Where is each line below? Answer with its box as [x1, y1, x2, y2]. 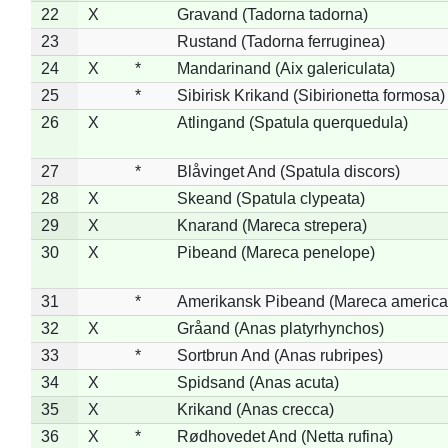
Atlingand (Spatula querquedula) [176, 113, 408, 131]
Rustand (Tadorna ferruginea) [176, 32, 385, 50]
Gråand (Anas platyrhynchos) [176, 319, 384, 337]
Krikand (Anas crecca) [176, 400, 334, 418]
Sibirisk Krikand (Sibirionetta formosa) [176, 86, 445, 104]
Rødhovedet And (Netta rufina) [176, 427, 393, 445]
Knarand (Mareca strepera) [176, 216, 367, 234]
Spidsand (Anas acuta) [176, 373, 339, 391]
